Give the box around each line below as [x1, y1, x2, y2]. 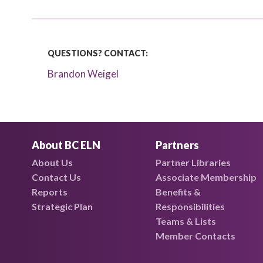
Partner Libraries [155, 157, 231, 168]
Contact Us [31, 171, 81, 183]
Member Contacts [155, 230, 235, 241]
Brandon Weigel [48, 68, 119, 80]
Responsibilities [155, 201, 225, 212]
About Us [31, 157, 73, 168]
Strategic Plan [31, 201, 93, 212]
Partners [155, 139, 199, 151]
